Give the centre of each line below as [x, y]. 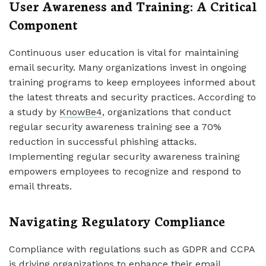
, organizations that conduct [167, 112]
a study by [34, 112]
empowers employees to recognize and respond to [125, 171]
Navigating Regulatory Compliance [117, 221]
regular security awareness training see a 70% [115, 127]
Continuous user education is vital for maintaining [124, 53]
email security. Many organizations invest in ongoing [128, 67]
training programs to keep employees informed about [132, 82]
